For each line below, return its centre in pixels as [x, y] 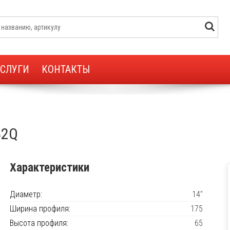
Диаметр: [26, 194]
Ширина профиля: [40, 209]
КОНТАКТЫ [66, 69]
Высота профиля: [39, 223]
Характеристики [50, 168]
